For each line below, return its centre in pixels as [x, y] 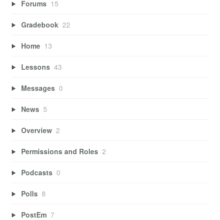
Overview [36, 130]
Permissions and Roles [59, 151]
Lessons [35, 67]
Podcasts [37, 172]
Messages [38, 88]
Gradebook [40, 24]
